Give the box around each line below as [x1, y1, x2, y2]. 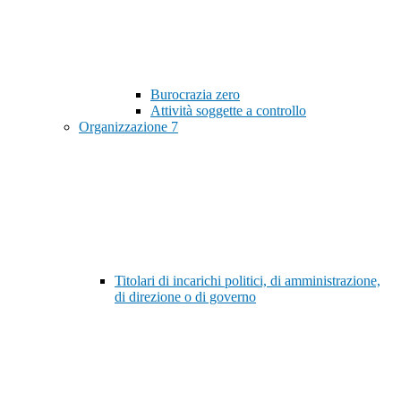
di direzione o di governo [115, 289, 256, 305]
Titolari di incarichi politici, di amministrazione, [115, 273, 380, 289]
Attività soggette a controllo [150, 103, 306, 119]
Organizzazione [79, 119, 171, 135]
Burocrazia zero [150, 87, 240, 103]
